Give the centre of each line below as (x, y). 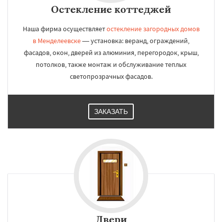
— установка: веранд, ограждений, (135, 41)
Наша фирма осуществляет (64, 29)
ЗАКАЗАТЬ (111, 111)
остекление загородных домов (153, 29)
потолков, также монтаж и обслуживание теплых (111, 64)
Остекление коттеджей (111, 9)
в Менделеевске (57, 41)
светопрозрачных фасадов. (111, 76)
